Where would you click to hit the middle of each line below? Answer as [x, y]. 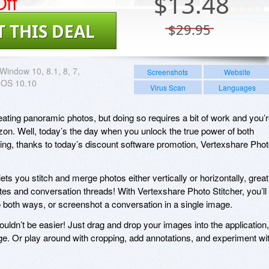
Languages [237, 87]
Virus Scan [168, 87]
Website [237, 71]
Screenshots [168, 71]
